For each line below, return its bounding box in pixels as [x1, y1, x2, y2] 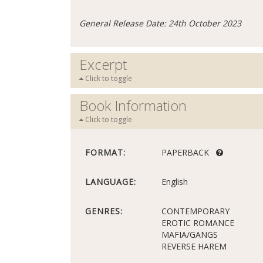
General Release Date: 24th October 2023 [79, 18, 241, 29]
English [161, 176, 188, 187]
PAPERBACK [161, 147, 216, 158]
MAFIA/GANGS [161, 229, 218, 240]
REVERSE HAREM [161, 241, 227, 252]
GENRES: [85, 205, 123, 217]
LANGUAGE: [85, 176, 136, 187]
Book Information [79, 96, 187, 115]
